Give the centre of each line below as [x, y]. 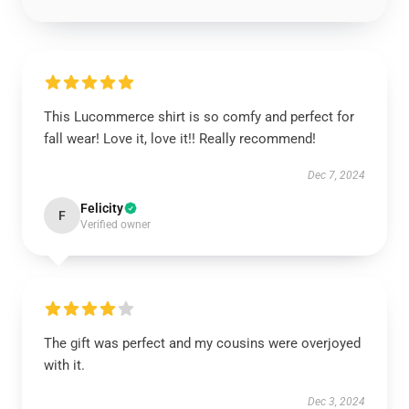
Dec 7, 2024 [336, 175]
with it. [64, 365]
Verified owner [115, 225]
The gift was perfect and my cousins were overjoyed [202, 343]
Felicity [102, 208]
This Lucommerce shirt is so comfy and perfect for [199, 117]
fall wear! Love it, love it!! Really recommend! [180, 139]
